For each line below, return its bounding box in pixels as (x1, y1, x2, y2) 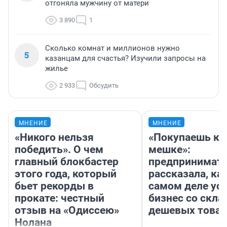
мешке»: (148, 143, 191, 156)
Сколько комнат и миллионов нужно (45, 44, 180, 53)
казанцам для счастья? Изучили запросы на (45, 54, 206, 63)
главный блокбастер (15, 156, 119, 168)
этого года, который (15, 168, 117, 180)
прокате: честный (15, 192, 104, 205)
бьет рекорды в (15, 180, 94, 193)
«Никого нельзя (15, 131, 94, 144)
